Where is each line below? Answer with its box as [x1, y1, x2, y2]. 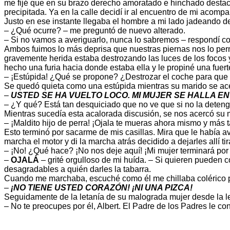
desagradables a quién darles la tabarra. [4, 165, 151, 174]
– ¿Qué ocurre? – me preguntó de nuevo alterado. [4, 26, 185, 35]
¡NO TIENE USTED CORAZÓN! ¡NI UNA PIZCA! [9, 183, 193, 193]
